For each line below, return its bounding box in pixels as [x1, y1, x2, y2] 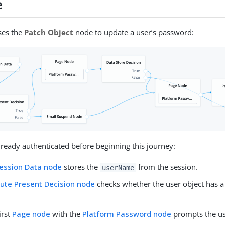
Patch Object [24, 27, 74, 37]
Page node [12, 209, 51, 219]
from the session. [136, 162, 198, 172]
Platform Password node [82, 209, 172, 219]
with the [50, 209, 83, 219]
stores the [62, 162, 100, 172]
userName [102, 163, 134, 172]
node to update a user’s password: [73, 27, 194, 37]
